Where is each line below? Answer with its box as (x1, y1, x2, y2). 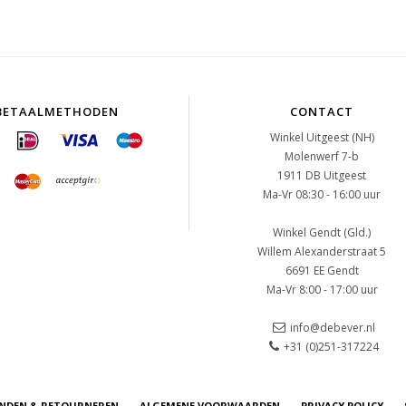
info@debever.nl (290, 320, 376, 335)
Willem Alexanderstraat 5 (257, 244, 387, 259)
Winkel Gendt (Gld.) (273, 225, 372, 240)
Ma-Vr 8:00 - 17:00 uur (266, 282, 378, 297)
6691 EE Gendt (285, 263, 359, 278)
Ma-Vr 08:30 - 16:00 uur (263, 187, 382, 202)
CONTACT (290, 103, 354, 120)
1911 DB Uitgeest (277, 168, 367, 183)
